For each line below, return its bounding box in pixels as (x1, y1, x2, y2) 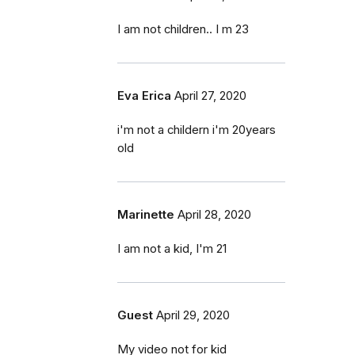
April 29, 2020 (156, 307, 230, 323)
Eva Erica (117, 88, 171, 103)
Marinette (117, 207, 174, 222)
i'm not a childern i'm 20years (117, 122, 276, 137)
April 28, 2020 (177, 207, 251, 222)
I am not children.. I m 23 (117, 21, 249, 36)
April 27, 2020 (174, 88, 246, 103)
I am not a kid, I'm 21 (117, 241, 227, 256)
